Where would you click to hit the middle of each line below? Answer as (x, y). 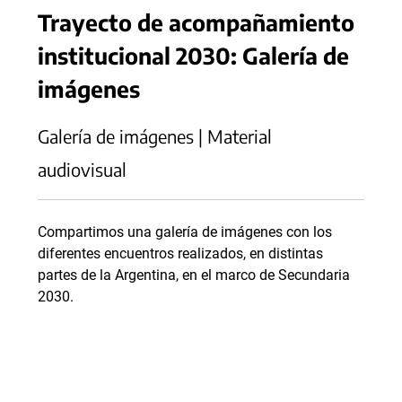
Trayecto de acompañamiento (196, 22)
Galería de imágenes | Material (155, 136)
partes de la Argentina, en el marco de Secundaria (194, 275)
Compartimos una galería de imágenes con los (185, 232)
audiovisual (82, 170)
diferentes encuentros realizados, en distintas (180, 254)
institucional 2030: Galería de (193, 56)
